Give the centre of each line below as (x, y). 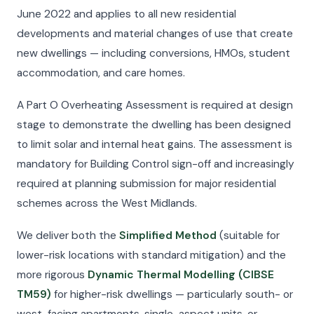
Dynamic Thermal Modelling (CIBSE (181, 275)
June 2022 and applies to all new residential (127, 14)
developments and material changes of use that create (155, 34)
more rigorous (52, 275)
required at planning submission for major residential (146, 184)
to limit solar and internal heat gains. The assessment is (155, 144)
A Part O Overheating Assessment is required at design (155, 105)
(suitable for (248, 235)
